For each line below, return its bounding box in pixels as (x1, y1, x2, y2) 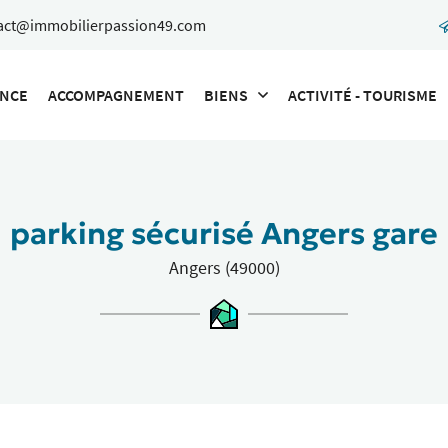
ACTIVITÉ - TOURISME (288, 85, 437, 105)
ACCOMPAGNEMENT (48, 85, 184, 105)
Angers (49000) (168, 257, 280, 279)
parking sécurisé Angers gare (10, 215, 438, 252)
